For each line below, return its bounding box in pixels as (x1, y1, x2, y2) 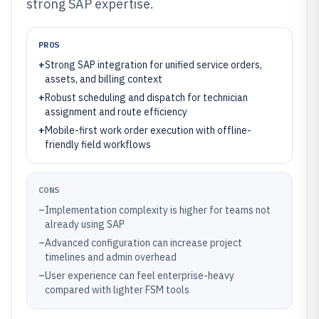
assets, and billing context (45, 73, 162, 85)
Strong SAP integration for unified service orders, (45, 58, 262, 71)
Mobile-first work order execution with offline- (45, 124, 251, 137)
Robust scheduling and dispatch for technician (45, 91, 248, 104)
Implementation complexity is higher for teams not (45, 204, 271, 216)
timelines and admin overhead (45, 251, 177, 263)
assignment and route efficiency (45, 105, 187, 118)
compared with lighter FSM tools (45, 283, 189, 296)
